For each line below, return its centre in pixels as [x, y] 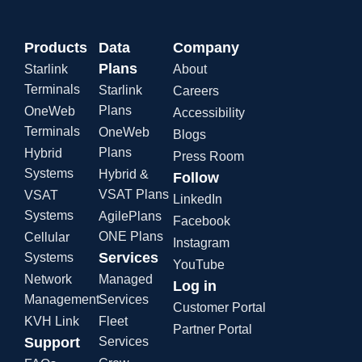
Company [206, 47]
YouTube [198, 264]
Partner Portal [212, 329]
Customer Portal [219, 307]
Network [48, 279]
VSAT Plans [133, 194]
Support [52, 342]
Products [56, 47]
